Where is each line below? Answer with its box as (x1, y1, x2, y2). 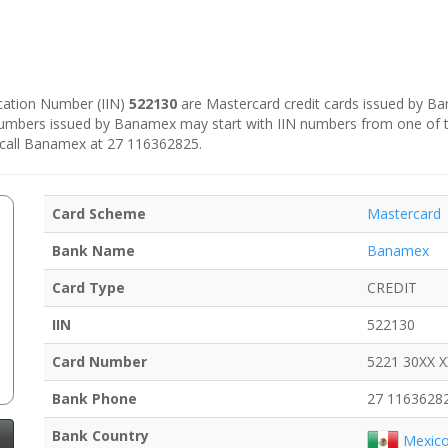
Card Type (52, 278, 125, 298)
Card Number (52, 352, 147, 372)
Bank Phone (52, 389, 137, 409)
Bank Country (52, 426, 149, 446)
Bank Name (52, 241, 135, 261)
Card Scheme (52, 204, 146, 224)
